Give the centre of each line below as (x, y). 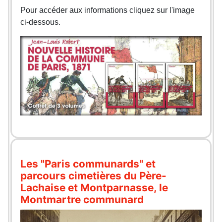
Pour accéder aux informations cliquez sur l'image (108, 10)
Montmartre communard (82, 199)
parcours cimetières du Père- (94, 175)
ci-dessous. (41, 22)
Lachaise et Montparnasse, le (94, 187)
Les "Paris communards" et (88, 164)
